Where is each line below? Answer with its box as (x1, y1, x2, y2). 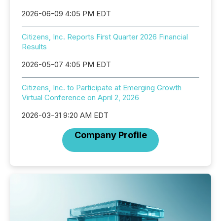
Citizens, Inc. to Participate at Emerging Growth (22, 83, 182, 92)
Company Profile (74, 130, 147, 140)
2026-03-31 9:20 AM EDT (22, 110, 109, 120)
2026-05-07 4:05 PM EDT (22, 60, 111, 69)
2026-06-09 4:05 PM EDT (22, 9, 111, 18)
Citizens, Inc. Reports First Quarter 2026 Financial (22, 32, 188, 41)
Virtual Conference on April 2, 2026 (22, 93, 139, 102)
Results (22, 42, 47, 51)
